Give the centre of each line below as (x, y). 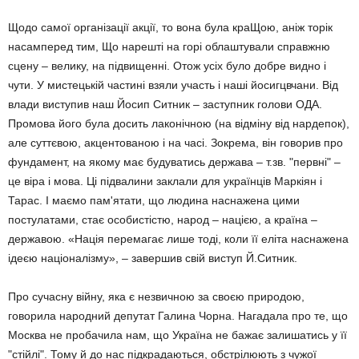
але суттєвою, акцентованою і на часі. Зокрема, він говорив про (175, 143)
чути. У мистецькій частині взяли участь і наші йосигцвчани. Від (173, 85)
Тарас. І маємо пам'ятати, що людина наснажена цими (154, 200)
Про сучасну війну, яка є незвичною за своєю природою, (156, 296)
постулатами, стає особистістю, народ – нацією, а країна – (163, 220)
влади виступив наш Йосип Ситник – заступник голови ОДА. (165, 104)
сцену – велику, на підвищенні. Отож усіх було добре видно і (167, 66)
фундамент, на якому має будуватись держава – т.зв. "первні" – (174, 162)
